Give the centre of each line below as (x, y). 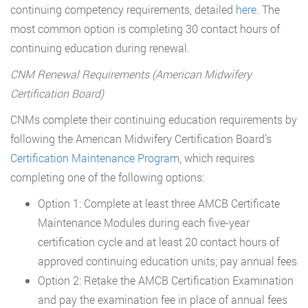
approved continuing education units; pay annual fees (167, 261)
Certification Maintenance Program (95, 157)
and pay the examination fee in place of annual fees (163, 299)
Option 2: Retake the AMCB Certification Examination (166, 280)
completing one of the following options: (107, 177)
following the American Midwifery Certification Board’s (141, 138)
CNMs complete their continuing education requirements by (154, 119)
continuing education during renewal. (100, 47)
